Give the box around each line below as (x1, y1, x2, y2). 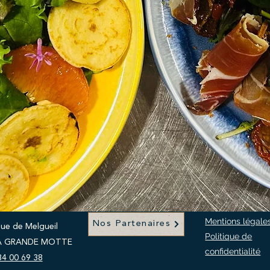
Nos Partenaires (92, 219, 171, 228)
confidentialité (205, 246, 261, 256)
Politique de (205, 231, 253, 241)
